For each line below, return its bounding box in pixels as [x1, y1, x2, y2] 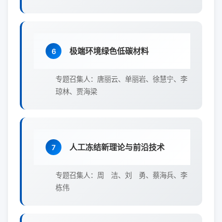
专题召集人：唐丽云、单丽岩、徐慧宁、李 [55, 75, 187, 83]
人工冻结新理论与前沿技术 [69, 142, 165, 152]
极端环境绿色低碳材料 [69, 46, 149, 56]
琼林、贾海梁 [55, 87, 97, 96]
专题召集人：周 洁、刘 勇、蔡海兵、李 [55, 171, 187, 179]
